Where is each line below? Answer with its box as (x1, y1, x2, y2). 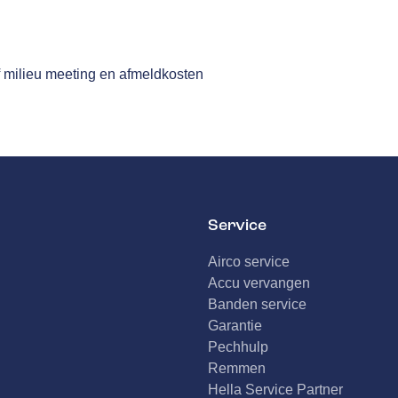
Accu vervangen (207, 275, 310, 291)
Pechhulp (207, 339, 268, 354)
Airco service (207, 254, 290, 269)
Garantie (207, 318, 262, 333)
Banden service (207, 297, 306, 312)
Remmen (207, 361, 266, 376)
